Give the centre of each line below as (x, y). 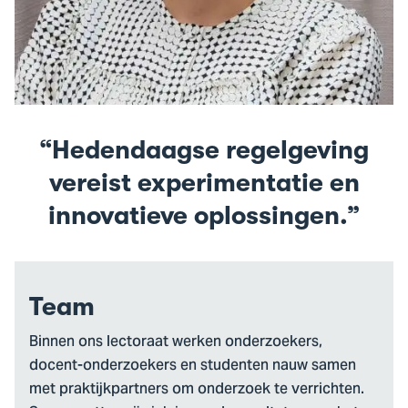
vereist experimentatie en (204, 184)
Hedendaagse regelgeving (210, 151)
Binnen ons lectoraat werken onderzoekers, (176, 343)
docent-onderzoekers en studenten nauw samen (193, 367)
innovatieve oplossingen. (198, 216)
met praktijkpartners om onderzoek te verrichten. (197, 390)
